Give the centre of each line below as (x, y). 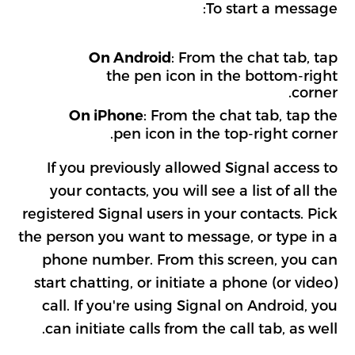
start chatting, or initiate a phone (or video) (185, 282)
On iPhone (106, 116)
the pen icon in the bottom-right (221, 75)
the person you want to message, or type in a (177, 236)
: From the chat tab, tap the (240, 115)
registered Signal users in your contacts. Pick (179, 213)
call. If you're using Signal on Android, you (189, 305)
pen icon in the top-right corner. (225, 133)
